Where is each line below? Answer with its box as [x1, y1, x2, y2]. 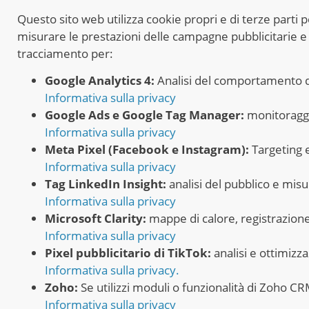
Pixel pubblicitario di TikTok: [45, 245, 211, 261]
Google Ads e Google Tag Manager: [45, 107, 244, 123]
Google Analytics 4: [45, 72, 154, 89]
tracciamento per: [17, 46, 113, 61]
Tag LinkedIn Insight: [45, 176, 166, 192]
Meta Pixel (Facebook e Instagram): [45, 141, 249, 158]
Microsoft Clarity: [45, 210, 146, 227]
